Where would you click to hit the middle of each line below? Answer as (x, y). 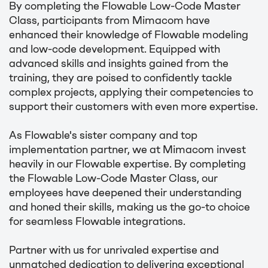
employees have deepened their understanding (125, 193)
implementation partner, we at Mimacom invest (127, 150)
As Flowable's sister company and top (103, 135)
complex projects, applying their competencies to (131, 92)
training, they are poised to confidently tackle (121, 78)
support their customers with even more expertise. (133, 107)
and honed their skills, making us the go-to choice (130, 207)
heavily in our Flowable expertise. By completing (127, 164)
